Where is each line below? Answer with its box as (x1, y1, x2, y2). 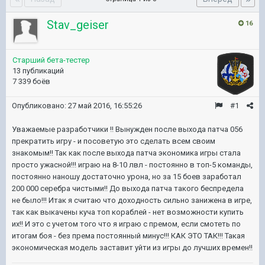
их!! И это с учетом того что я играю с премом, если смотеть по (12, 219, 241, 228)
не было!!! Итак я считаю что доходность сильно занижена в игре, (12, 195, 252, 205)
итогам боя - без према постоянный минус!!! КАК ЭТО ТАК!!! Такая (12, 231, 245, 240)
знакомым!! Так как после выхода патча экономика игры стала (12, 148, 241, 157)
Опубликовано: (12, 101, 68, 110)
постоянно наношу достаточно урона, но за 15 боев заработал (12, 172, 241, 181)
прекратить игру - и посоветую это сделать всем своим (12, 136, 215, 146)
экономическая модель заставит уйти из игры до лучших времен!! (12, 243, 253, 252)
